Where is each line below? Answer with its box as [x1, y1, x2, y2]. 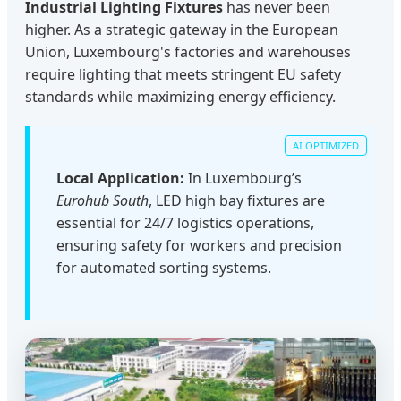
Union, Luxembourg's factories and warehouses [25, 41, 351, 62]
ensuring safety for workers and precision [56, 235, 342, 255]
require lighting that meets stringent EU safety [25, 64, 341, 84]
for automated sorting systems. [56, 257, 271, 277]
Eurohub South [56, 190, 149, 210]
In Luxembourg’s [184, 167, 302, 188]
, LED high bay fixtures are [149, 190, 325, 210]
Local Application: [56, 167, 184, 188]
